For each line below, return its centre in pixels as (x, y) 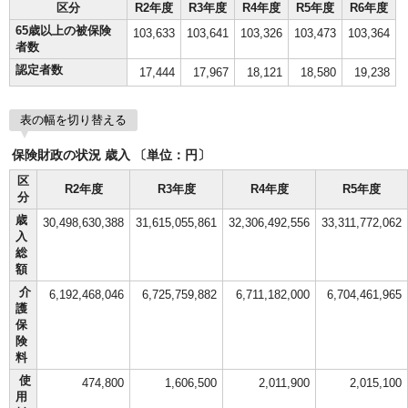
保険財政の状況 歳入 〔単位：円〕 (111, 155)
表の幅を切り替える (73, 120)
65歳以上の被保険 (63, 31)
